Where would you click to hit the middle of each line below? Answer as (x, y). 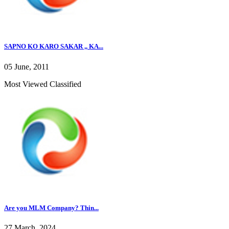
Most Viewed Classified (43, 84)
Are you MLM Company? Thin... (51, 208)
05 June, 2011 (27, 66)
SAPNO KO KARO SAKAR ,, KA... (54, 47)
